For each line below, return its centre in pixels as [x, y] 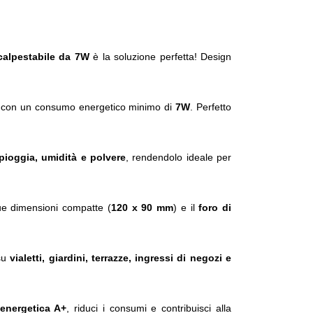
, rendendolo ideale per [179, 158]
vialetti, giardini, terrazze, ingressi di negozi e [121, 258]
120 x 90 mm [142, 208]
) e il [186, 208]
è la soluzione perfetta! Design [160, 57]
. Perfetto [211, 107]
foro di [215, 208]
